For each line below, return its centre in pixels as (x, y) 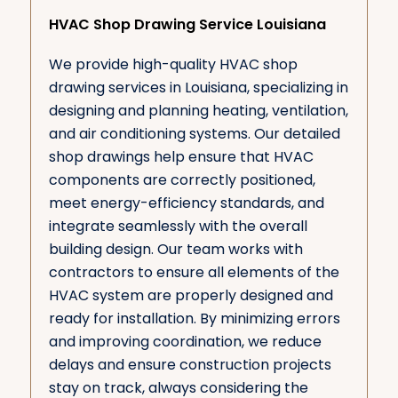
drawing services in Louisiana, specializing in (198, 87)
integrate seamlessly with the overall (178, 226)
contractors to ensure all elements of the (194, 272)
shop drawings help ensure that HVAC (181, 156)
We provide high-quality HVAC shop (173, 64)
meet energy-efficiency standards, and (186, 203)
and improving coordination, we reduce (185, 341)
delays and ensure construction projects (190, 364)
